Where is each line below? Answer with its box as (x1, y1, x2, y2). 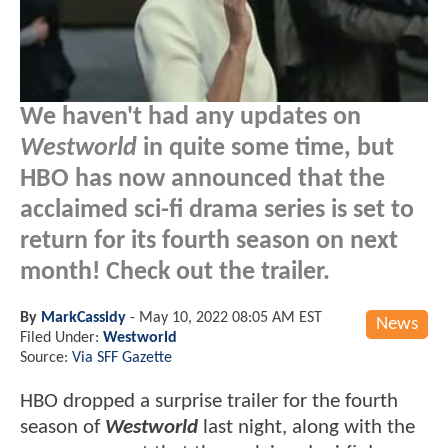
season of (20, 416, 105, 438)
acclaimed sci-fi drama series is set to (20, 197, 414, 223)
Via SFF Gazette (72, 349, 172, 366)
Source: (20, 349, 72, 366)
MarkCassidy (41, 309, 126, 326)
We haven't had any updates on (20, 104, 361, 130)
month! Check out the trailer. (20, 259, 330, 285)
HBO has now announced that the (20, 166, 385, 192)
